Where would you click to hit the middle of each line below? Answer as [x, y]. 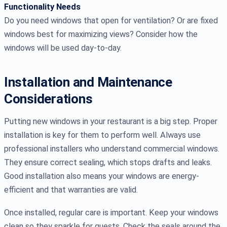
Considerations [48, 99]
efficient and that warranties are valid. [71, 190]
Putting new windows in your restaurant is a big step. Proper [111, 122]
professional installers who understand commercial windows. [112, 149]
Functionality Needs [42, 7]
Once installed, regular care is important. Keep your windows [111, 213]
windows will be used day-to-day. [63, 48]
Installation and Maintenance [88, 82]
